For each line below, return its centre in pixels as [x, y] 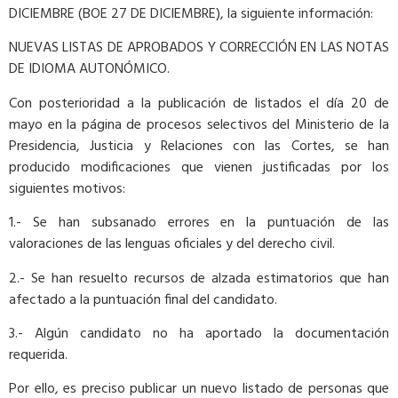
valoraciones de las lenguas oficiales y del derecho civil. [172, 245]
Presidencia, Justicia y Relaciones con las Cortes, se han [199, 146]
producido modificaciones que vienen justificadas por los [199, 167]
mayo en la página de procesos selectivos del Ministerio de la [199, 125]
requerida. [38, 355]
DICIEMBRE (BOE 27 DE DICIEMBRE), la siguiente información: [191, 14]
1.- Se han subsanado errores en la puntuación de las [199, 223]
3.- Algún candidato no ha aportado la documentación [199, 334]
